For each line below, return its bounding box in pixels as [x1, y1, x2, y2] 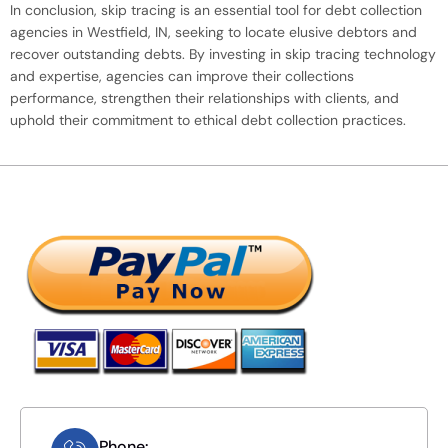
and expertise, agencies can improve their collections [10, 66, 354, 85]
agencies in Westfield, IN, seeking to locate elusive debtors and [10, 22, 417, 41]
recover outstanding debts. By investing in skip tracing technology [10, 44, 436, 63]
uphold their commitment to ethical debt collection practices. [10, 110, 406, 129]
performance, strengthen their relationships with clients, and [10, 88, 399, 107]
